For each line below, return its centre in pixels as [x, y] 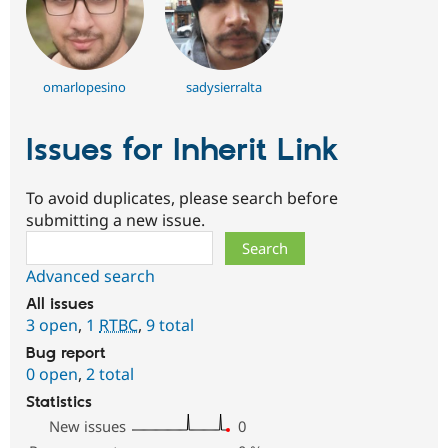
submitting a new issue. [115, 220]
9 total [170, 325]
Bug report [66, 354]
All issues [60, 305]
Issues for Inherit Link [182, 150]
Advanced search [90, 276]
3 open [52, 325]
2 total [110, 374]
